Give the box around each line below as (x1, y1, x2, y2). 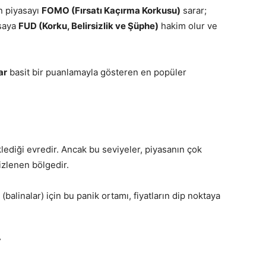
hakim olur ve (159, 20, 217, 32)
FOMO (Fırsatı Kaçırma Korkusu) (42, 5, 180, 17)
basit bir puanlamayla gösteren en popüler (7, 66, 186, 78)
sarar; (180, 5, 207, 17)
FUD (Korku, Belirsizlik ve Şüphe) (18, 20, 159, 32)
